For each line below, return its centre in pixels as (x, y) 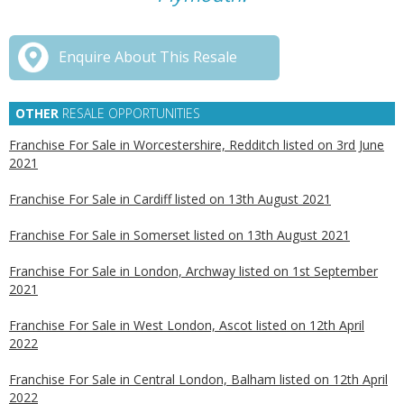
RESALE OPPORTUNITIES (129, 113)
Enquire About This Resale (148, 57)
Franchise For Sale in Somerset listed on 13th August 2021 (179, 235)
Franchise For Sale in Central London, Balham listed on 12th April (198, 379)
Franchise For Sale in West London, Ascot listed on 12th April (187, 325)
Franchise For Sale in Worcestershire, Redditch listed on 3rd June (197, 145)
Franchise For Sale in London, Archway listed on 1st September (193, 271)
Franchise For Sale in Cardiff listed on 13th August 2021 (170, 199)
